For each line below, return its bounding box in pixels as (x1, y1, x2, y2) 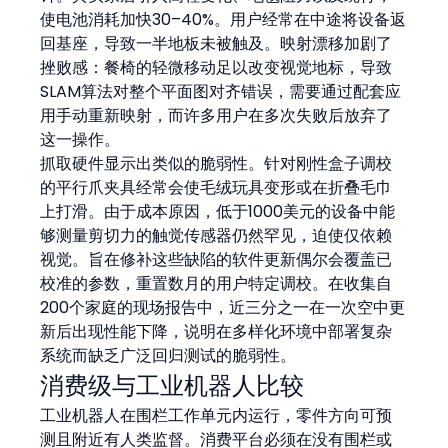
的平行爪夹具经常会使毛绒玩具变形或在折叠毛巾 (40, 175, 393, 199)
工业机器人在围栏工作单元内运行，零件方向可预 (40, 403, 393, 427)
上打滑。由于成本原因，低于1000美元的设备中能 (40, 199, 396, 223)
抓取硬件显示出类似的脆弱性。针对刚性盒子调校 (40, 151, 393, 175)
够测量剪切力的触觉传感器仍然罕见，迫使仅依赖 (40, 223, 393, 247)
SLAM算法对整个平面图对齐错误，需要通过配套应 (40, 79, 402, 103)
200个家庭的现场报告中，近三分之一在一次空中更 (40, 295, 406, 319)
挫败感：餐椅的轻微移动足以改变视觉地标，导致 (40, 55, 393, 79)
